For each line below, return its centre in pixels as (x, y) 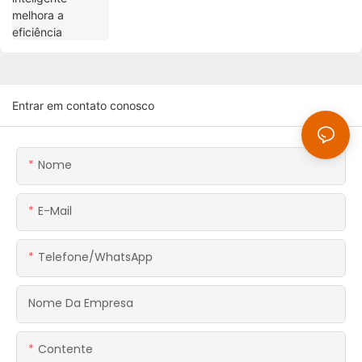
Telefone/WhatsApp (95, 257)
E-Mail (55, 211)
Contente (65, 349)
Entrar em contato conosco (83, 106)
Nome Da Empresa (81, 303)
